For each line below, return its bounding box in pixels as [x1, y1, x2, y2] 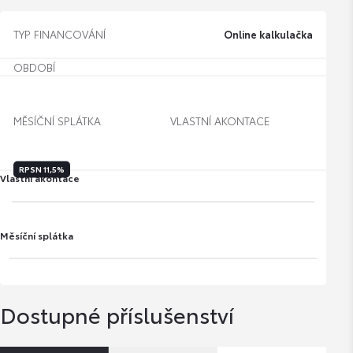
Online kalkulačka [224, 26, 314, 41]
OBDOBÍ [13, 58, 55, 75]
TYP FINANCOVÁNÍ [13, 26, 106, 43]
